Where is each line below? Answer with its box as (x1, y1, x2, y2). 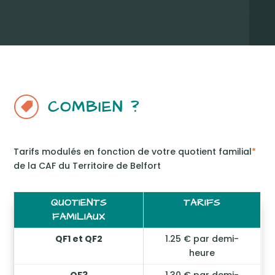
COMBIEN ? (47, 96, 140, 118)
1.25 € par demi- (165, 233, 239, 245)
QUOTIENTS (50, 196, 107, 209)
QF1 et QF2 (55, 233, 103, 245)
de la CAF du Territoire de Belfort (14, 160, 161, 172)
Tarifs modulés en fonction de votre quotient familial (14, 145, 252, 158)
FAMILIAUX (52, 210, 106, 223)
